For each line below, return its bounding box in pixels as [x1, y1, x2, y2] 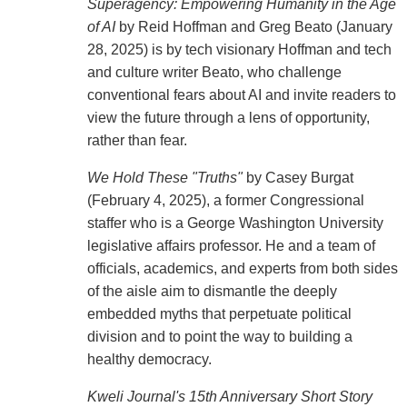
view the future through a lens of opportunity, [86, 110, 370, 126]
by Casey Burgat [242, 170, 353, 186]
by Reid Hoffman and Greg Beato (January [114, 19, 392, 35]
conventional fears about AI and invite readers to [86, 87, 396, 104]
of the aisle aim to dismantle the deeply [86, 283, 337, 300]
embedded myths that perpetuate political [86, 306, 352, 323]
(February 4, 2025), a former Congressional [86, 193, 364, 209]
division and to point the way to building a [86, 329, 352, 345]
